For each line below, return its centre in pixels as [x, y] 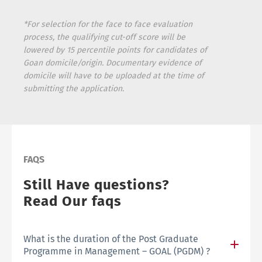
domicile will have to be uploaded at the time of [114, 75]
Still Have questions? [97, 185]
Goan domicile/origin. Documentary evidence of [113, 63]
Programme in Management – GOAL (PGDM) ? [117, 251]
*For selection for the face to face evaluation [108, 24]
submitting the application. [74, 88]
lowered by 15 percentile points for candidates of [115, 50]
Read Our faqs [73, 201]
